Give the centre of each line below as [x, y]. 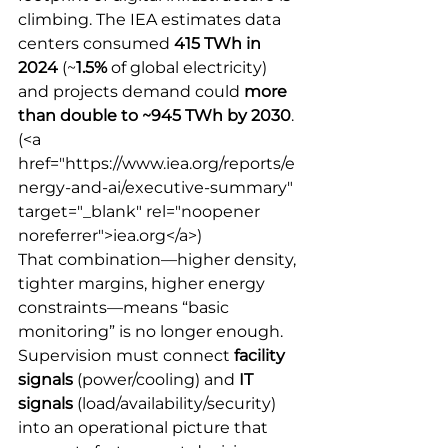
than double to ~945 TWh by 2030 [154, 115]
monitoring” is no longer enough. [152, 331]
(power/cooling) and [156, 379]
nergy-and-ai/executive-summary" [157, 187]
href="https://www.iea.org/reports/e [156, 163]
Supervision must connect [126, 355]
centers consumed [96, 43]
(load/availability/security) [176, 403]
